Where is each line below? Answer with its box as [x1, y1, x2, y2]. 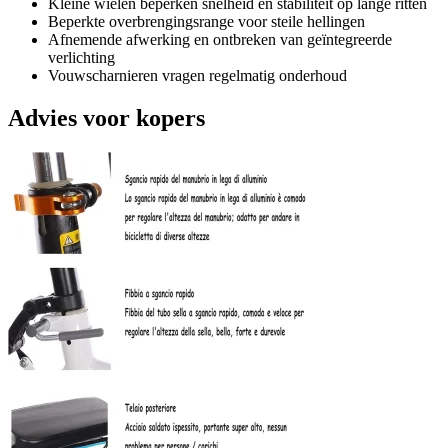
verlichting [48, 48, 115, 66]
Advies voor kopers [8, 104, 205, 131]
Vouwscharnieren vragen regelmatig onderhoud [48, 66, 347, 84]
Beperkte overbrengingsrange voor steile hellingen [48, 12, 365, 30]
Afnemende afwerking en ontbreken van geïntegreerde [48, 30, 392, 48]
